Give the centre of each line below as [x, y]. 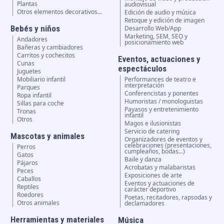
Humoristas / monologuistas [164, 101]
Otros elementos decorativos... [59, 12]
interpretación [144, 85]
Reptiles [28, 187]
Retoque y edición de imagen [165, 20]
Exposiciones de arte [153, 175]
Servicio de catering [152, 131]
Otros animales [38, 203]
